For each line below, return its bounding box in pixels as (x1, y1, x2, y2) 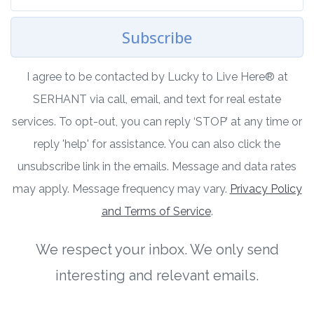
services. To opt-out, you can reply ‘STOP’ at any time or (12, 115, 302, 129)
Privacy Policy (229, 182, 302, 196)
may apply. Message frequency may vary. (12, 182, 230, 196)
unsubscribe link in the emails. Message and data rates (18, 160, 296, 174)
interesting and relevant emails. (55, 267, 259, 285)
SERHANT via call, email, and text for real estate (33, 93, 281, 107)
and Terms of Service (101, 205, 211, 219)
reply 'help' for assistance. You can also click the (34, 137, 280, 151)
